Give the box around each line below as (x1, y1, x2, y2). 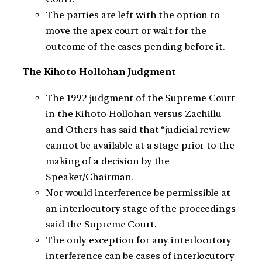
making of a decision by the (46, 155, 170, 167)
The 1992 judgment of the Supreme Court (46, 92, 236, 104)
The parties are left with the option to (46, 9, 220, 20)
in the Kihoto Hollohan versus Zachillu (46, 108, 222, 119)
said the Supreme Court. (46, 218, 157, 230)
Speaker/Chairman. (46, 171, 134, 182)
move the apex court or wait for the (46, 25, 206, 36)
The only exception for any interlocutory (46, 234, 232, 246)
